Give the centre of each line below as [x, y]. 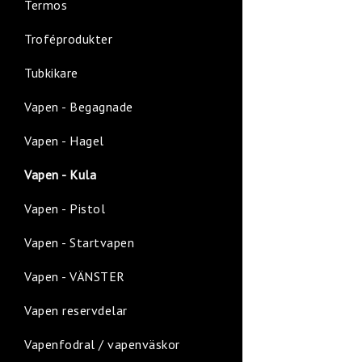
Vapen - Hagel [64, 141]
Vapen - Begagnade [79, 107]
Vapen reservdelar [76, 310]
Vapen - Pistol [65, 208]
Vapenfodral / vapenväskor [102, 344]
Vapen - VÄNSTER [75, 276]
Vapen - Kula [60, 175]
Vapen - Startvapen [79, 242]
